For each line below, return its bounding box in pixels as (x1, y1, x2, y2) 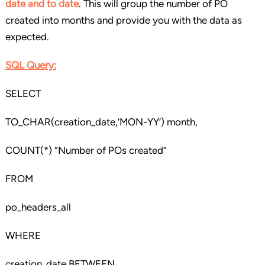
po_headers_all (5, 201, 71, 214)
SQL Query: (5, 59, 56, 72)
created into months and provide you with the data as (5, 14, 242, 27)
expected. (5, 31, 49, 43)
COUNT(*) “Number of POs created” (5, 144, 167, 157)
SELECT (5, 88, 41, 100)
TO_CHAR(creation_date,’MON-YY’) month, (5, 116, 198, 128)
